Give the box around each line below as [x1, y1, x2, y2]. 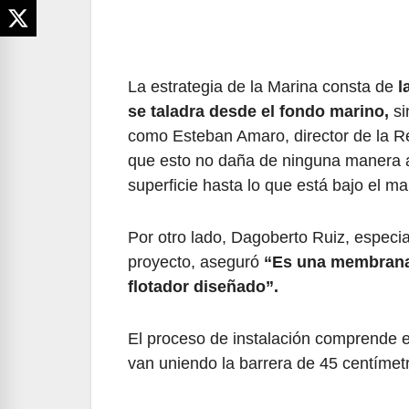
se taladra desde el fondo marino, [128, 102, 389, 121]
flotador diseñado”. [128, 278, 278, 297]
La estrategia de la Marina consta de [128, 78, 398, 97]
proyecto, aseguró [128, 253, 264, 272]
